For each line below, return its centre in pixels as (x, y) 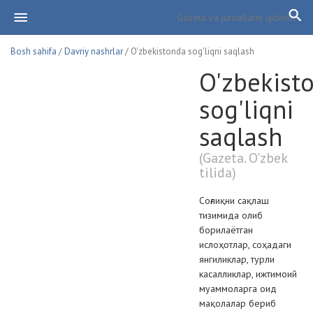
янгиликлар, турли (237, 259)
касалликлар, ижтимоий (248, 274)
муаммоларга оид (238, 289)
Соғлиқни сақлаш (234, 201)
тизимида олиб (231, 215)
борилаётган (226, 230)
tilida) (218, 172)
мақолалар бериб (238, 303)
